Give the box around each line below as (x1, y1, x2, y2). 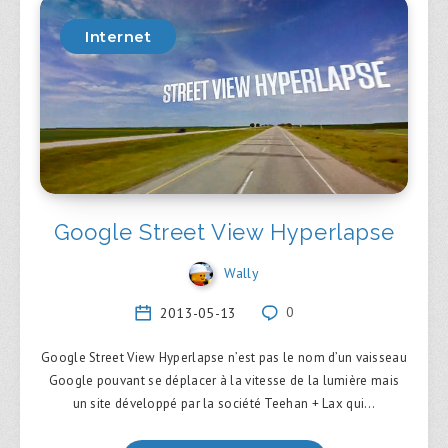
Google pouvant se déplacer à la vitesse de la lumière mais (48, 371, 400, 389)
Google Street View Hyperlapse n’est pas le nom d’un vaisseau (41, 348, 407, 366)
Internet (85, 27, 151, 47)
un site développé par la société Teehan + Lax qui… (72, 394, 376, 412)
